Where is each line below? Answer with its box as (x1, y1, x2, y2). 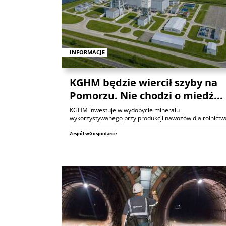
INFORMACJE (70, 48, 105, 56)
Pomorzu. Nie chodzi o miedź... (70, 88, 223, 102)
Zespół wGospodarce (70, 130, 117, 137)
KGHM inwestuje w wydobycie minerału (70, 105, 180, 115)
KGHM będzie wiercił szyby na (70, 75, 217, 89)
